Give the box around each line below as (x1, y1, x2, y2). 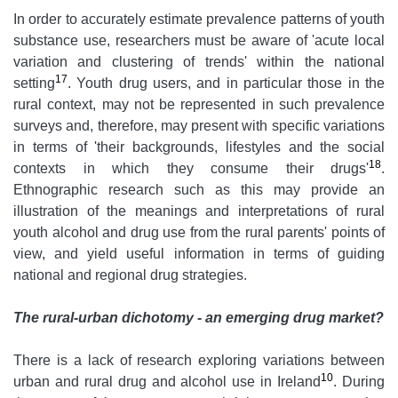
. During (333, 374, 386, 390)
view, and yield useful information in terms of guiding (13, 246, 385, 262)
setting (13, 76, 55, 92)
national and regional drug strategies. (13, 267, 247, 283)
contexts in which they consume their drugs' (13, 161, 369, 177)
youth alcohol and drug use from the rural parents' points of (13, 225, 385, 241)
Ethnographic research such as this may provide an (13, 182, 385, 198)
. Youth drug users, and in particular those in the (68, 76, 385, 92)
